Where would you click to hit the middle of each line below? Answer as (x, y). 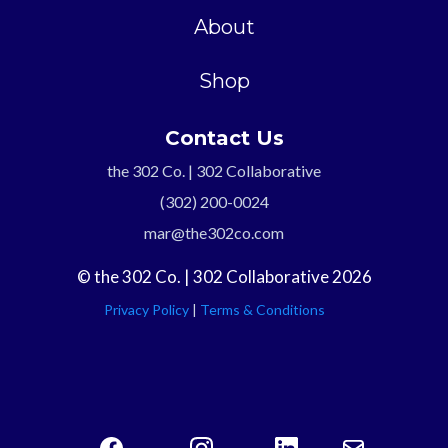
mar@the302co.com (214, 232)
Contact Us (224, 137)
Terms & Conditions (262, 309)
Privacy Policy (146, 309)
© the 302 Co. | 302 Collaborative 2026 (224, 276)
